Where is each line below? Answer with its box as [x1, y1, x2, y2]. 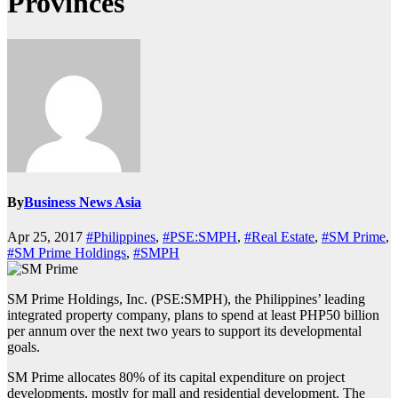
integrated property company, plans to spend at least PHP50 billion [7, 307, 379, 323]
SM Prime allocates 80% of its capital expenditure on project [7, 370, 345, 386]
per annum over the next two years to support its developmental [7, 323, 362, 339]
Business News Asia [24, 195, 141, 211]
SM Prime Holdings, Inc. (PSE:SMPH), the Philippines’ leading [7, 291, 365, 307]
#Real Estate [244, 229, 314, 245]
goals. [7, 339, 40, 355]
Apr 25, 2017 [7, 229, 86, 245]
